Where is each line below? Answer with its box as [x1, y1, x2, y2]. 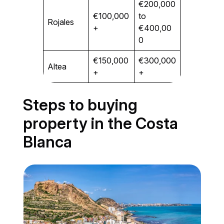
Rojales [47, 16, 74, 27]
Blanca [23, 132, 72, 151]
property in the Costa [23, 113, 178, 133]
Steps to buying [23, 95, 138, 114]
